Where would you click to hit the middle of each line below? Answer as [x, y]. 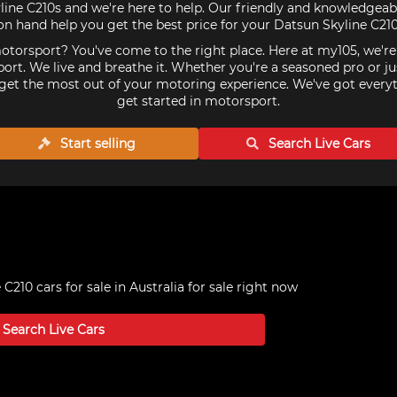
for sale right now [241, 287]
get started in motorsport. [198, 101]
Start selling [97, 144]
